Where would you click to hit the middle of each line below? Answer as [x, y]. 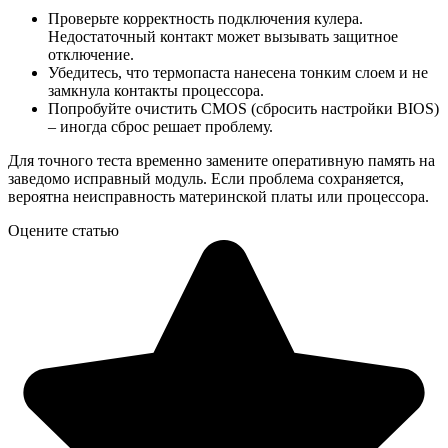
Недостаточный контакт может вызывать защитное [223, 37]
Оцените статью [63, 231]
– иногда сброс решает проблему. [160, 127]
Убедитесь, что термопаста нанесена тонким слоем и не [238, 73]
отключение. [91, 55]
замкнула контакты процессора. [156, 91]
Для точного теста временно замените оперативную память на [221, 161]
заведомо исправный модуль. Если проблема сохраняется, [206, 179]
